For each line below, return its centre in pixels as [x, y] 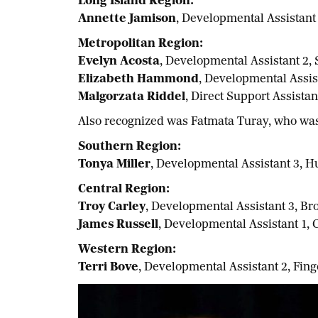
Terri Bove [108, 268]
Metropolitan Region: [140, 44]
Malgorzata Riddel [131, 98]
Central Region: [124, 190]
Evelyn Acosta [119, 62]
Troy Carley [111, 208]
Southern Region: [129, 147]
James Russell [118, 225]
